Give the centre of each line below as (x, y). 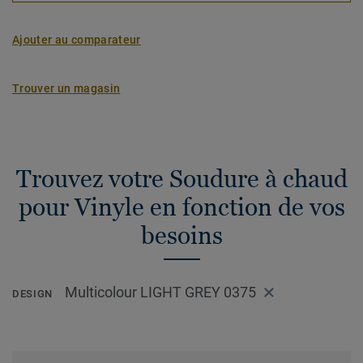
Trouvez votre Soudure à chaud (181, 179)
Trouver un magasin (66, 88)
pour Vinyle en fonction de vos (181, 207)
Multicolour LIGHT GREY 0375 (160, 293)
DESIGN (32, 294)
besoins (181, 235)
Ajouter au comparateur (77, 40)
